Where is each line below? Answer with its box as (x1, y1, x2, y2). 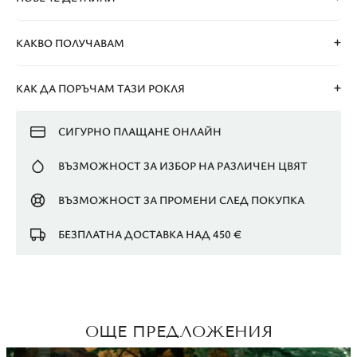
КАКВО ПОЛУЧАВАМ (16, 34, 124, 50)
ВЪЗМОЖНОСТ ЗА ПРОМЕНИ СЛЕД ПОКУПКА (57, 192, 304, 208)
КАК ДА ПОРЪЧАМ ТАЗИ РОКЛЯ (16, 80, 185, 96)
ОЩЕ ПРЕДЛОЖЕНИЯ (84, 321, 273, 341)
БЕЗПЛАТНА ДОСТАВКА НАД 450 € (57, 226, 241, 242)
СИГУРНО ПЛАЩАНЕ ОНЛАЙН (57, 124, 222, 139)
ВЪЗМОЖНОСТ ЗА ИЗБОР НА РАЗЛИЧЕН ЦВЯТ (57, 158, 308, 174)
